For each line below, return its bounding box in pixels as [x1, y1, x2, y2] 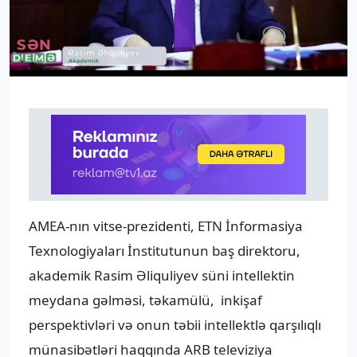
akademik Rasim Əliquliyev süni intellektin [29, 266, 295, 285]
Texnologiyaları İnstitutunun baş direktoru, [29, 241, 300, 261]
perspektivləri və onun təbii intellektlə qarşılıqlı [29, 316, 321, 335]
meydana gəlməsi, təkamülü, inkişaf [29, 291, 262, 310]
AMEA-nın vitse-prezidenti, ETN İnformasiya [29, 217, 303, 236]
